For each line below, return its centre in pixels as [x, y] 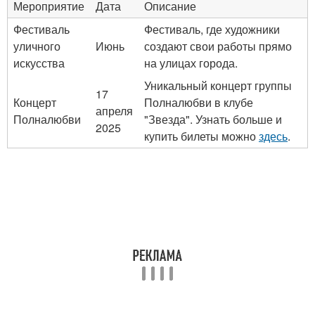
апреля [114, 111]
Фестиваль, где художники [212, 29]
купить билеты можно [201, 136]
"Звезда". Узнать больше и [213, 119]
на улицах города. [191, 63]
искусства [39, 63]
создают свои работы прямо [218, 46]
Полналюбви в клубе [199, 102]
